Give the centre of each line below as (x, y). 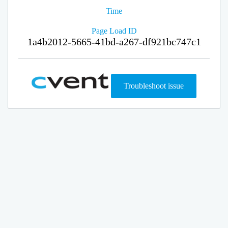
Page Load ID (114, 31)
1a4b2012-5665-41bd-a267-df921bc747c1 (114, 42)
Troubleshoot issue (154, 86)
